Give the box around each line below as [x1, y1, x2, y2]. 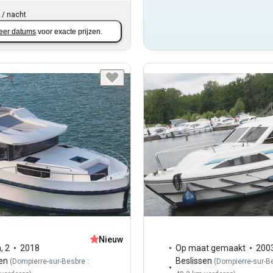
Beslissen [175, 255, 212, 266]
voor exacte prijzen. [38, 27, 103, 36]
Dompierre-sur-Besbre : [12, 257, 89, 266]
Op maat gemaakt [175, 243, 246, 253]
